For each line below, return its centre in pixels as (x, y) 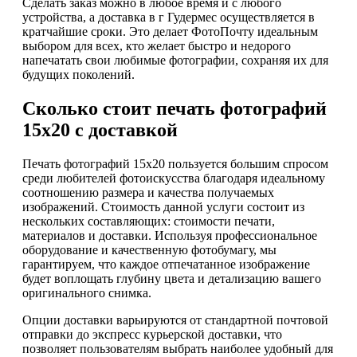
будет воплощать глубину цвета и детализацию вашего (172, 278)
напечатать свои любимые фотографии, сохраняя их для (175, 61)
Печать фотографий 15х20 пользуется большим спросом (175, 163)
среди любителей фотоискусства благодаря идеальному (174, 178)
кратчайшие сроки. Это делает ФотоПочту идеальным (170, 32)
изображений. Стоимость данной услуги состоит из (163, 206)
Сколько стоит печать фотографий (175, 109)
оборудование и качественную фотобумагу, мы (149, 249)
